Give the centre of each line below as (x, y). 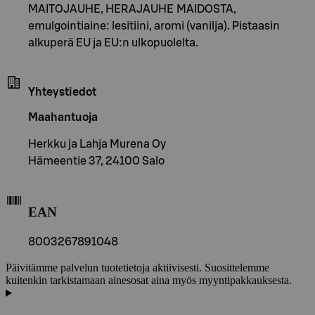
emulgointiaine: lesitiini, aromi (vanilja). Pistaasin (154, 26)
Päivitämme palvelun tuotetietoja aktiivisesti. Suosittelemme (137, 268)
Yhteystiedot (62, 92)
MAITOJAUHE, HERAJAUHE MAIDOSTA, (132, 9)
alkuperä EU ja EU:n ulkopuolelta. (113, 43)
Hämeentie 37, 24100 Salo (96, 161)
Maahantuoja (63, 117)
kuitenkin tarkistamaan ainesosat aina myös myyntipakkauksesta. (149, 281)
